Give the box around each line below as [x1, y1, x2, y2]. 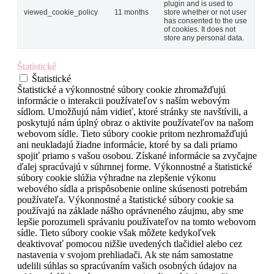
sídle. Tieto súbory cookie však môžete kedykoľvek [17, 228, 216, 239]
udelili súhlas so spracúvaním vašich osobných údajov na [17, 261, 237, 272]
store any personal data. [164, 34, 244, 43]
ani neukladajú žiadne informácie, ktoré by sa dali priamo [17, 139, 237, 150]
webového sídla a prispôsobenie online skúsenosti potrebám [17, 183, 247, 194]
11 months [114, 8, 149, 17]
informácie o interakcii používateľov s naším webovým [17, 95, 229, 106]
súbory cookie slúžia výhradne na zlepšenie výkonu [17, 172, 216, 183]
